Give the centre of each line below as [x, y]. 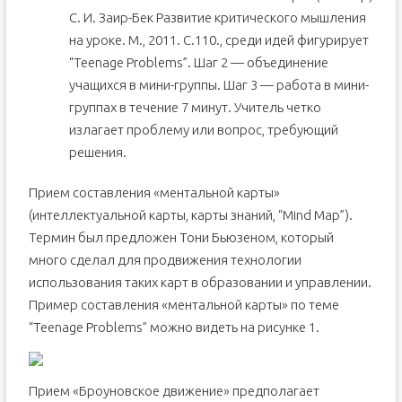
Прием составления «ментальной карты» [154, 192]
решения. [97, 152]
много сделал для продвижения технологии [165, 260]
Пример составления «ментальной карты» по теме [184, 305]
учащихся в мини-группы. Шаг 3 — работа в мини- [218, 85]
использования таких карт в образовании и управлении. [200, 282]
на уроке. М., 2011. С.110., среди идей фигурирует [218, 40]
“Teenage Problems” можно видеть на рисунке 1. [174, 327]
